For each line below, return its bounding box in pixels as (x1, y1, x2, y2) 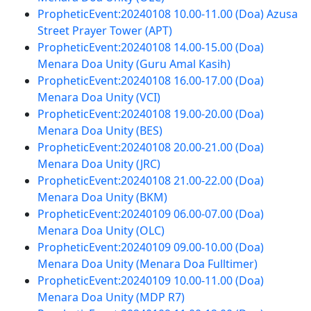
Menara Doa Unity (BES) (37, 123, 162, 138)
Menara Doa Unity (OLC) (37, 223, 165, 238)
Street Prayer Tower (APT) (37, 23, 172, 38)
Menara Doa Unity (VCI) (37, 90, 160, 105)
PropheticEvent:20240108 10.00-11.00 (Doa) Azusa (37, 6, 298, 22)
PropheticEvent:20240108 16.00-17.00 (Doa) (37, 73, 264, 88)
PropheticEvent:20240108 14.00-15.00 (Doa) (37, 40, 264, 55)
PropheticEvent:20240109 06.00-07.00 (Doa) (37, 206, 264, 221)
